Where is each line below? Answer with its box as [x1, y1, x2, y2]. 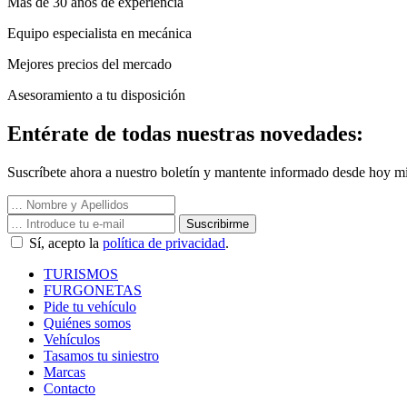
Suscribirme [186, 216, 249, 231]
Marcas [44, 363, 85, 380]
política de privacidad [103, 234, 225, 251]
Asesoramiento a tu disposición [7, 86, 185, 103]
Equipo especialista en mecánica [7, 25, 192, 41]
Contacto [44, 380, 95, 396]
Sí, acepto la [25, 234, 103, 251]
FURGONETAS [44, 282, 142, 298]
